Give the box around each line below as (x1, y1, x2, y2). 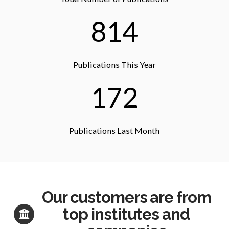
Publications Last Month (69, 125, 160, 135)
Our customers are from (41, 188, 211, 207)
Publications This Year (73, 59, 156, 70)
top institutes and (63, 204, 190, 223)
